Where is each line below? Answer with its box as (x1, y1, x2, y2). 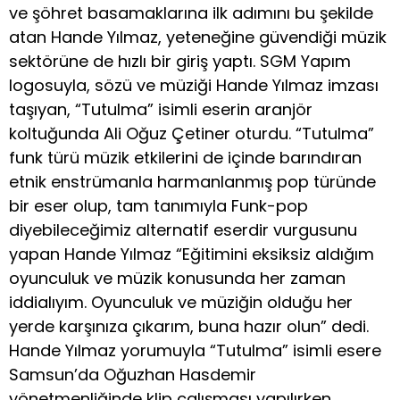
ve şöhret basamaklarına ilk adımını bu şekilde (9, 2, 373, 25)
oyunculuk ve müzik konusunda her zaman (9, 267, 346, 290)
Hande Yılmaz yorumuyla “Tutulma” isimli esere (9, 339, 381, 362)
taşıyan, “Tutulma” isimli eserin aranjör (9, 98, 312, 121)
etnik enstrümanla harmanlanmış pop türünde (9, 171, 376, 194)
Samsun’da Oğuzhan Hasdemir (9, 363, 256, 387)
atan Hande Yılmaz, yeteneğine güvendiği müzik (9, 26, 387, 49)
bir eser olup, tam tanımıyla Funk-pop (9, 195, 308, 218)
